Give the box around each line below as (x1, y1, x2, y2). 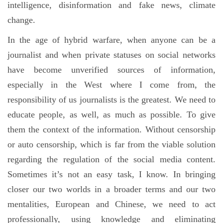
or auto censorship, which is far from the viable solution (7, 139, 216, 149)
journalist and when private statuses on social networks (7, 50, 216, 60)
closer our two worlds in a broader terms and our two (7, 184, 216, 194)
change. (7, 15, 35, 25)
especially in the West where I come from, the (7, 80, 216, 90)
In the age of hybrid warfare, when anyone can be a (7, 35, 216, 45)
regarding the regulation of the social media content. (7, 154, 216, 164)
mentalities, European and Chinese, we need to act (7, 199, 216, 209)
